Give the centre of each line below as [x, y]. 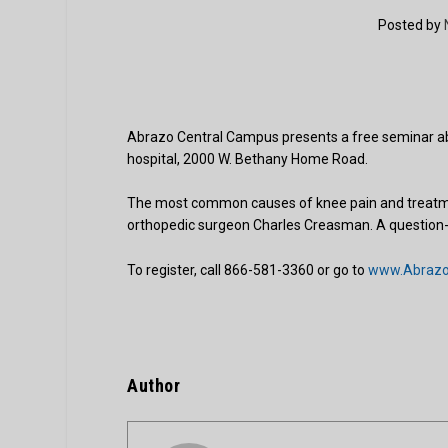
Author [154, 385]
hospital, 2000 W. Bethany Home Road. [248, 159]
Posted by [410, 25]
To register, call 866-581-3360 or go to [248, 269]
